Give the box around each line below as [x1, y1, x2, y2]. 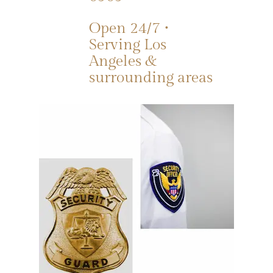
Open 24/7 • [88, 19, 169, 37]
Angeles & [88, 52, 157, 70]
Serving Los [88, 35, 166, 54]
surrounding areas [88, 68, 213, 87]
